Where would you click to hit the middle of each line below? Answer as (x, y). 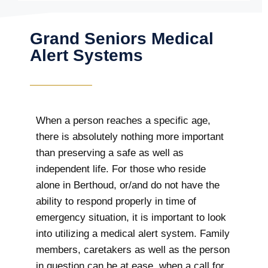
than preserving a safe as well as (110, 153)
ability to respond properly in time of (116, 201)
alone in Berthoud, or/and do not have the (128, 185)
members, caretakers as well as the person (133, 249)
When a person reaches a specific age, (123, 120)
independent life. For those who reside (121, 169)
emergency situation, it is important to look (131, 217)
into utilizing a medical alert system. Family (133, 233)
